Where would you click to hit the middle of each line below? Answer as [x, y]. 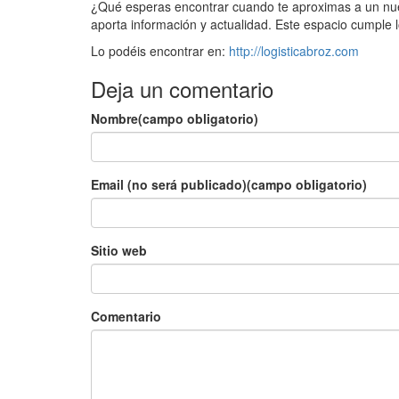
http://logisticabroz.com [294, 51]
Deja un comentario [182, 89]
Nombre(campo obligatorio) [175, 118]
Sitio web [119, 250]
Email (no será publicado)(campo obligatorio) [229, 184]
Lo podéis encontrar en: [160, 51]
